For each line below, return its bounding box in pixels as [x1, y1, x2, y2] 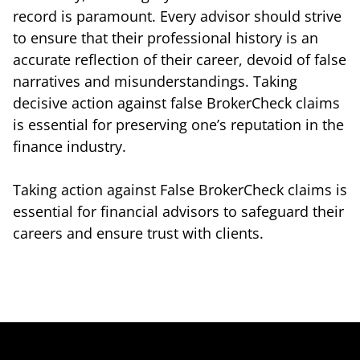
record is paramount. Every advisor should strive [13, 6, 342, 26]
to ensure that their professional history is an [13, 27, 318, 47]
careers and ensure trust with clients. [13, 223, 264, 243]
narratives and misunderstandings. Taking [13, 71, 297, 91]
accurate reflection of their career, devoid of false [13, 49, 346, 69]
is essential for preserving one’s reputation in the [13, 114, 344, 134]
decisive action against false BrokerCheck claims [13, 92, 340, 112]
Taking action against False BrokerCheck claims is [13, 179, 347, 199]
